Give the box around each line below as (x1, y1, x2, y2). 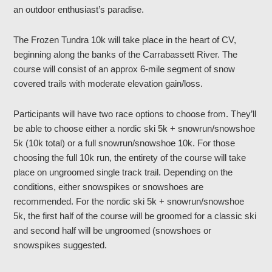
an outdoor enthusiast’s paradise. (13, 4, 144, 15)
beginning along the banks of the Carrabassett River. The (13, 49, 238, 59)
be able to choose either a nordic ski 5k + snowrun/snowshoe (13, 123, 256, 134)
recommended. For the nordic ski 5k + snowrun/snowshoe (13, 196, 245, 206)
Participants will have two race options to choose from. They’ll (13, 109, 257, 119)
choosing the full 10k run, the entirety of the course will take (13, 152, 246, 163)
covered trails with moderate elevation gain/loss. (13, 78, 203, 89)
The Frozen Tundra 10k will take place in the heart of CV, (13, 35, 237, 45)
